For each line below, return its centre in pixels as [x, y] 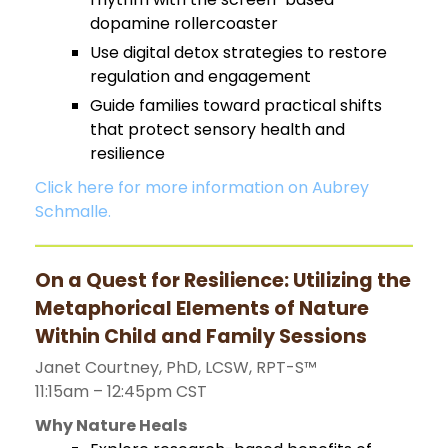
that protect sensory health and [217, 129]
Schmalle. [73, 211]
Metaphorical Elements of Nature [202, 308]
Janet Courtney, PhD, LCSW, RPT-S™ [176, 367]
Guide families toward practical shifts [236, 105]
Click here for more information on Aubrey [202, 187]
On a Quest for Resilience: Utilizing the [223, 280]
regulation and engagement [200, 76]
